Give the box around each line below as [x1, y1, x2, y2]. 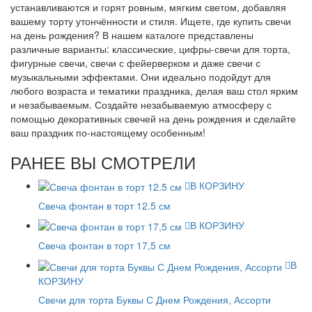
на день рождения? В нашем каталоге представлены [10, 27, 253, 42]
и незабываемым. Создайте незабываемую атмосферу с [10, 97, 272, 111]
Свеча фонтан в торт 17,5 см [38, 238, 171, 253]
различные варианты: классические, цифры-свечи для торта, [10, 41, 290, 56]
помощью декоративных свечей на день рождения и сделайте [10, 111, 296, 125]
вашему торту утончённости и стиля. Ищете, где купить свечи [10, 13, 291, 28]
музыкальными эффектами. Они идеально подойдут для [10, 69, 271, 84]
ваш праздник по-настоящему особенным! [10, 125, 205, 139]
